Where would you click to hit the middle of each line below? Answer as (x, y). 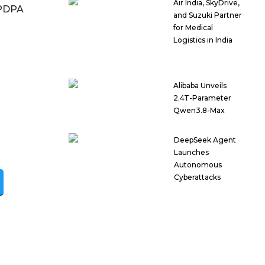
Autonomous (198, 165)
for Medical (193, 28)
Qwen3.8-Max (199, 111)
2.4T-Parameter (203, 98)
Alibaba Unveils (200, 86)
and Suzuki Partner (208, 15)
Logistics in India (203, 40)
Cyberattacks (197, 177)
